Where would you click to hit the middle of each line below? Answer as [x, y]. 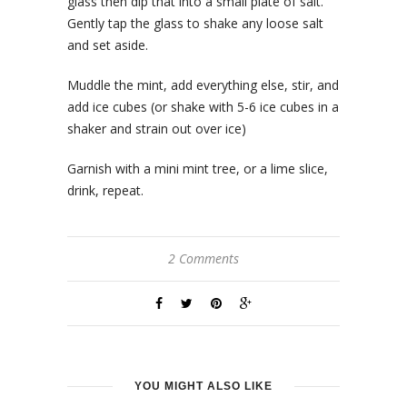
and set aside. [108, 45]
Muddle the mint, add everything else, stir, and [203, 85]
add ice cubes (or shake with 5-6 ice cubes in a [203, 107]
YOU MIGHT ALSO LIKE [203, 387]
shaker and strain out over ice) [157, 129]
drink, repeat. [105, 191]
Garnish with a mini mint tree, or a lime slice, [198, 169]
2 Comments [203, 259]
